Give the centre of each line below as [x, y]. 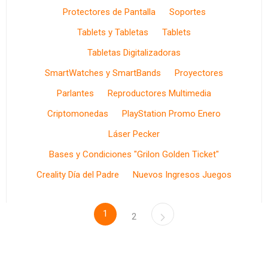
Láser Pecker [134, 134]
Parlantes [75, 93]
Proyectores [199, 73]
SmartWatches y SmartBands [103, 73]
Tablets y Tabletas [113, 32]
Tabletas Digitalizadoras [134, 53]
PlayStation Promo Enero [171, 114]
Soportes [187, 12]
